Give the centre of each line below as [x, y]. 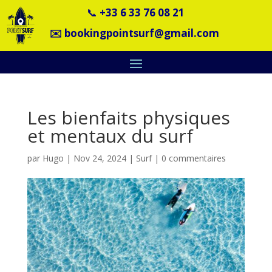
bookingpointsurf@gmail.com [143, 33]
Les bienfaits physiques [128, 117]
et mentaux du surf [110, 136]
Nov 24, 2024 [100, 158]
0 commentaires [193, 158]
